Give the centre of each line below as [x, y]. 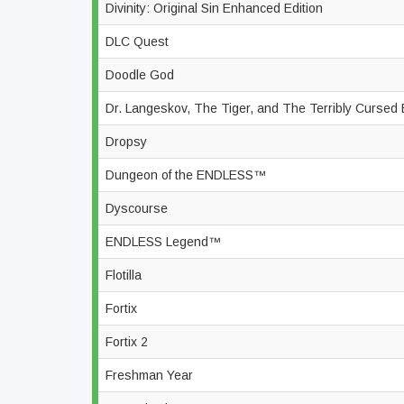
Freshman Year [151, 375]
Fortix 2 [129, 342]
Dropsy [128, 142]
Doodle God [142, 75]
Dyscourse [138, 208]
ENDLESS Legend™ [165, 242]
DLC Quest [139, 41]
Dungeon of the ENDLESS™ [188, 175]
